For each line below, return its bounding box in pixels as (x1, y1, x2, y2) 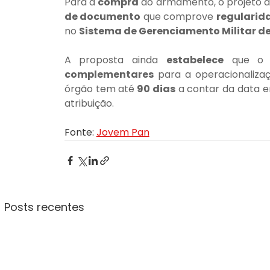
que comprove (140, 10, 216, 24)
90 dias (134, 82, 175, 96)
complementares (64, 67, 154, 82)
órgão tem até (64, 82, 135, 96)
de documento (64, 10, 141, 24)
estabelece (166, 53, 224, 67)
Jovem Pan (96, 125, 149, 140)
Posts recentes (4, 199, 84, 215)
